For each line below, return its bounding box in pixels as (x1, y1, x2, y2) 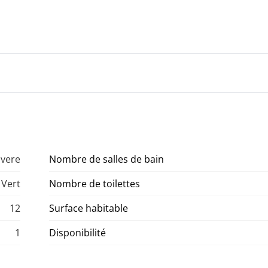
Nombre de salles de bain (49, 153, 164, 166)
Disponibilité (49, 226, 106, 240)
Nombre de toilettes (49, 177, 140, 191)
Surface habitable (49, 202, 128, 215)
